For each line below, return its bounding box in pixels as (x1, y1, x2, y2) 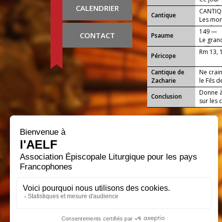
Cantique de (151, 68, 184, 77)
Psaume (151, 31, 173, 40)
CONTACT (80, 30, 115, 41)
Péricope (151, 52, 176, 60)
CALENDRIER (76, 3, 119, 13)
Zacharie (151, 76, 176, 85)
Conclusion (151, 92, 182, 101)
